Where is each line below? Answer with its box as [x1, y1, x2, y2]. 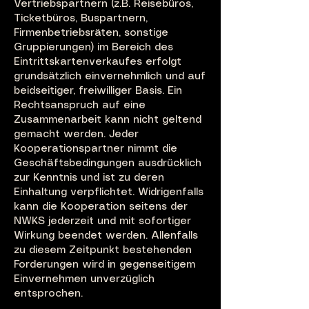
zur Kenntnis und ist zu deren [14, 173, 164, 183]
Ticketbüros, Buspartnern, [14, 14, 148, 23]
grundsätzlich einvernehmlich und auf [14, 72, 206, 81]
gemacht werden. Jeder [14, 130, 139, 139]
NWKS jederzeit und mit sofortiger [14, 217, 191, 226]
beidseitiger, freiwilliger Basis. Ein [14, 86, 182, 96]
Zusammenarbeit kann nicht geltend [14, 115, 201, 125]
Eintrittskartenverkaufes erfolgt [14, 57, 181, 67]
